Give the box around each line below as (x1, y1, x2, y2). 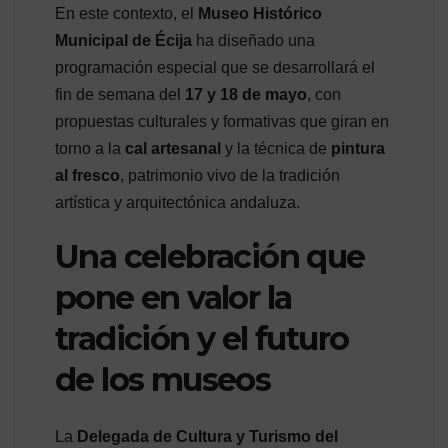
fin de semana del (55, 86, 185, 104)
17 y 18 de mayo (185, 86, 307, 104)
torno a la (55, 140, 125, 158)
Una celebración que (55, 237, 365, 277)
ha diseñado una (192, 32, 315, 50)
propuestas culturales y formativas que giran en (55, 113, 389, 131)
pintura (331, 140, 385, 158)
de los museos (55, 360, 271, 400)
